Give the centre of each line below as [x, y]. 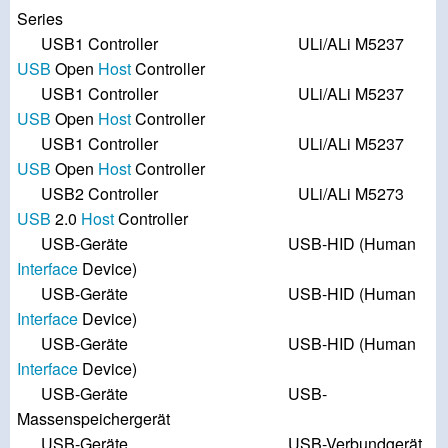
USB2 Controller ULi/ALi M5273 [210, 194]
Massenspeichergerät [93, 419]
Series [40, 19]
